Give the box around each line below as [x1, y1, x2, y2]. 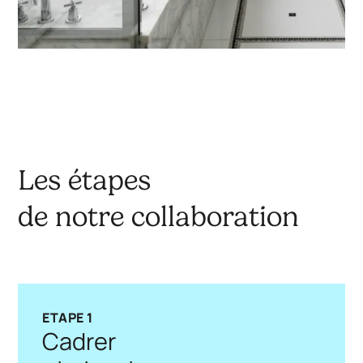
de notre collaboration [18, 201, 300, 233]
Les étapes [18, 164, 152, 196]
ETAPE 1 [42, 309, 93, 327]
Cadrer [42, 325, 117, 357]
